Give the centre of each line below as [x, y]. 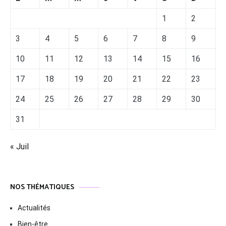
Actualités [34, 208]
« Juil [19, 147]
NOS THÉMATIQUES [42, 188]
